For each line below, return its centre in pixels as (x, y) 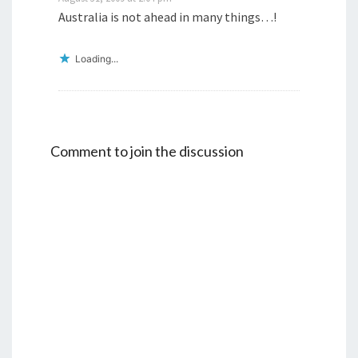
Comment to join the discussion (147, 151)
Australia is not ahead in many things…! (167, 17)
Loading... (97, 59)
